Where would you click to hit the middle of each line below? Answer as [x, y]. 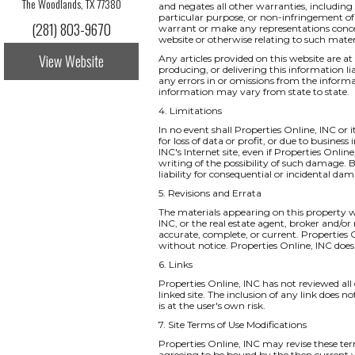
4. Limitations [190, 111]
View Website [71, 61]
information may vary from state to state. [254, 92]
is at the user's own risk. [212, 305]
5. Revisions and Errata [210, 193]
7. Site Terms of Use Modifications [233, 324]
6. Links [176, 264]
